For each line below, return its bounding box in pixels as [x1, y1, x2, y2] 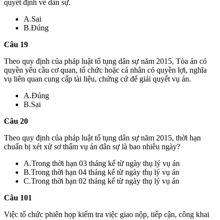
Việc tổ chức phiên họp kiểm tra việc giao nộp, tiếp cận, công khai [4, 210, 209, 219]
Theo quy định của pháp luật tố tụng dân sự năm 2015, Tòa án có [4, 56, 207, 65]
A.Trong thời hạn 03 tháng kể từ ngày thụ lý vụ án [24, 159, 180, 167]
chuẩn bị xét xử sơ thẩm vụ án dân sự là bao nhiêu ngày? [4, 142, 180, 151]
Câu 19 [4, 40, 28, 49]
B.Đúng [24, 23, 49, 32]
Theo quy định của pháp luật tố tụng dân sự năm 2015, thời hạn [4, 133, 201, 142]
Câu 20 [4, 116, 28, 125]
